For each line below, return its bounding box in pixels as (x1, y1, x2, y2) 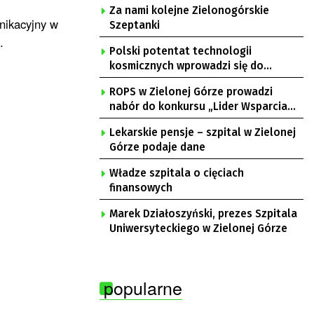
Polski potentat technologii (109, 45, 252, 57)
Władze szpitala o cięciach (109, 167, 244, 179)
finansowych (109, 182, 172, 194)
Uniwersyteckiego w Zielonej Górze (109, 222, 287, 235)
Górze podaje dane (109, 141, 205, 153)
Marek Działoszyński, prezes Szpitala (109, 207, 297, 220)
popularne (104, 275, 182, 300)
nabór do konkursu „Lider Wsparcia (109, 100, 287, 113)
